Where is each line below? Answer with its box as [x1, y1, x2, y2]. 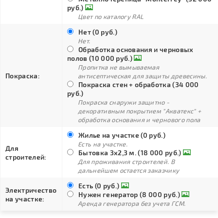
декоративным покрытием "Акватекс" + [78, 107, 201, 115]
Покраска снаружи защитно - [78, 98, 170, 106]
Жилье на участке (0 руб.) [78, 131, 165, 139]
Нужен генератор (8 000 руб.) [78, 190, 180, 199]
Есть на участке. [78, 140, 128, 148]
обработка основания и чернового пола [78, 116, 200, 124]
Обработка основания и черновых [78, 45, 194, 54]
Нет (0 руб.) [78, 28, 117, 36]
